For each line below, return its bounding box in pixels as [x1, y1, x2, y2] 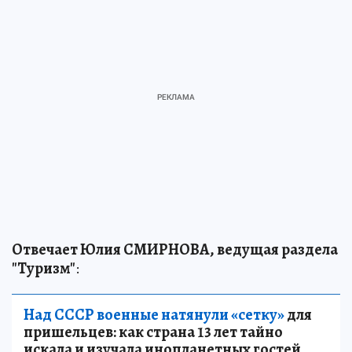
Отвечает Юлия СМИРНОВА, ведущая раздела [12, 239, 338, 261]
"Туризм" [12, 258, 75, 280]
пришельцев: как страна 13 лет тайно [24, 321, 283, 343]
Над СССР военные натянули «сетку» [24, 304, 284, 326]
